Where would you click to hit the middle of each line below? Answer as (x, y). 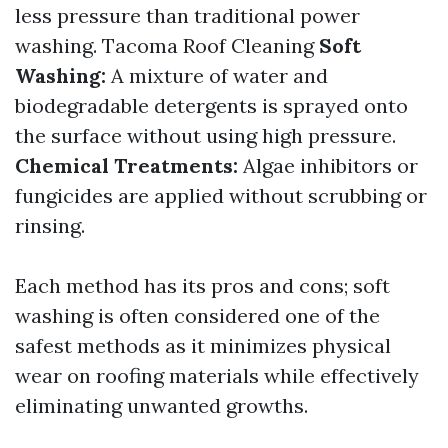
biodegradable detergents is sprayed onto (211, 106)
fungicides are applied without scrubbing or (221, 196)
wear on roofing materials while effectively (217, 376)
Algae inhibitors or (328, 166)
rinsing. (50, 226)
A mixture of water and (217, 76)
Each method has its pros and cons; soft (202, 286)
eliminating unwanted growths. (161, 406)
